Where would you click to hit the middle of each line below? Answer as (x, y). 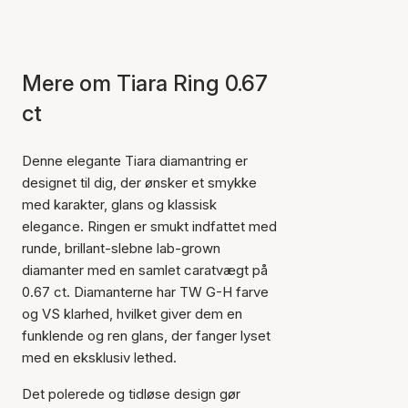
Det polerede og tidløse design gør (131, 393)
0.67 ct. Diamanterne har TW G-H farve (145, 291)
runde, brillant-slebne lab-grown (121, 248)
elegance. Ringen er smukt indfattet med (149, 226)
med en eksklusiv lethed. (99, 357)
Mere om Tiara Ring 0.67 (145, 83)
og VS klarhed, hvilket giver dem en (132, 313)
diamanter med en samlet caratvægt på (145, 270)
